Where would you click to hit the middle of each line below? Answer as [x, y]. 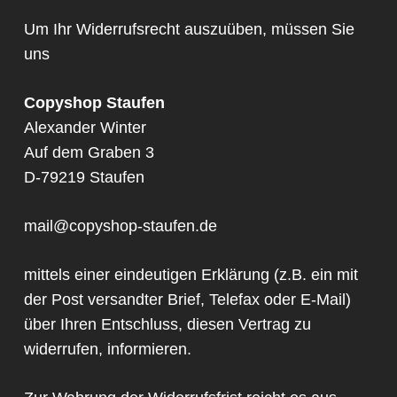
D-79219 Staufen [84, 178]
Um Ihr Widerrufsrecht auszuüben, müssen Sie [189, 30]
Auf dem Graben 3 [89, 153]
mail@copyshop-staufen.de [120, 226]
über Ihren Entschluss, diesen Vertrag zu [167, 325]
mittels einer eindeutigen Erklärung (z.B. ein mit [191, 275]
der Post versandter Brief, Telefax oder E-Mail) [187, 300]
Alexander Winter [85, 128]
